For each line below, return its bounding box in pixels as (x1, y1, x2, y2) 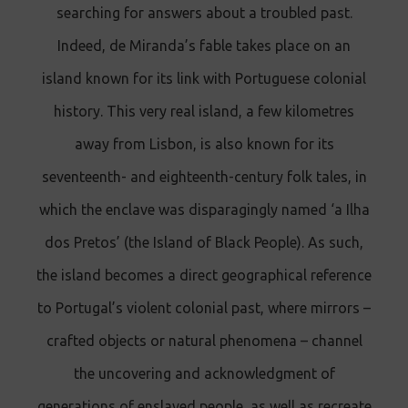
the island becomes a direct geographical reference (36, 267, 372, 284)
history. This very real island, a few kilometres (54, 103, 354, 120)
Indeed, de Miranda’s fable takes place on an (57, 37, 351, 55)
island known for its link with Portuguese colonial (42, 70, 366, 87)
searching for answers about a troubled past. (56, 5, 352, 22)
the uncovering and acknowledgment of (73, 365, 335, 382)
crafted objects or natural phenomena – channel (46, 332, 362, 350)
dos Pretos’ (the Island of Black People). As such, (45, 234, 363, 251)
